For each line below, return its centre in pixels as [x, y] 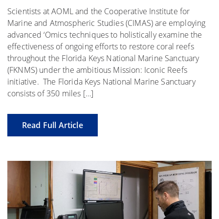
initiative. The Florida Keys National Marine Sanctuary [101, 81]
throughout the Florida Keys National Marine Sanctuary [103, 58]
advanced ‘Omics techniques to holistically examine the [105, 34]
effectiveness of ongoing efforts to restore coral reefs [101, 46]
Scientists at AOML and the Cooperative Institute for [99, 11]
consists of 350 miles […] [51, 93]
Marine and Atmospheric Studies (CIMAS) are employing [107, 23]
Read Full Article [53, 125]
